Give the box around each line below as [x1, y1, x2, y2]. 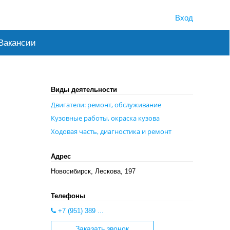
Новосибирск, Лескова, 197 [50, 167, 136, 175]
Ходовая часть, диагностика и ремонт [50, 126, 171, 136]
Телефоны [50, 191, 85, 200]
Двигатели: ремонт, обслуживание [50, 100, 161, 109]
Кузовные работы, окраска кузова [50, 113, 160, 123]
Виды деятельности [50, 85, 117, 93]
